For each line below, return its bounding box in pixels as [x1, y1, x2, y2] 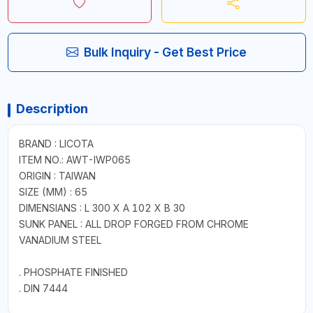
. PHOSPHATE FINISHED [18, 265, 128, 278]
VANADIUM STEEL [18, 233, 101, 246]
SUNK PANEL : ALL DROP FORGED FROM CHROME [18, 217, 249, 230]
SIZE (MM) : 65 [18, 185, 87, 198]
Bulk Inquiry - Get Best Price [84, 44, 247, 59]
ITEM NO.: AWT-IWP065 [18, 153, 131, 166]
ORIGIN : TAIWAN [18, 169, 96, 182]
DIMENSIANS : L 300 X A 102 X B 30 [18, 201, 185, 214]
